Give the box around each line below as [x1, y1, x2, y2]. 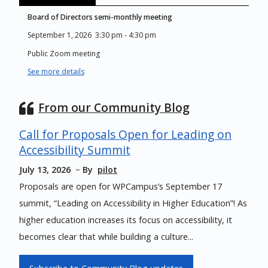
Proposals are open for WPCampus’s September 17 [19, 180, 222, 192]
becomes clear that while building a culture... [19, 230, 193, 242]
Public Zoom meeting [28, 48, 100, 59]
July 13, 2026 [19, 163, 71, 175]
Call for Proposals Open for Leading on [19, 126, 232, 142]
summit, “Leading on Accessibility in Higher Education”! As [19, 197, 247, 209]
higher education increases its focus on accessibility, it [19, 214, 232, 226]
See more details [28, 66, 84, 77]
